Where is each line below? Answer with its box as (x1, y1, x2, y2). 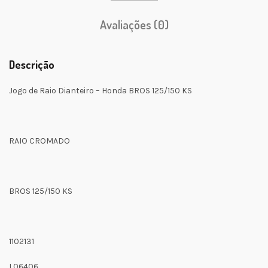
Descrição (9, 58, 54, 71)
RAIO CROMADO (9, 136, 72, 146)
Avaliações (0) (99, 17, 169, 32)
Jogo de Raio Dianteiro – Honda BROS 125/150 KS (9, 86, 192, 96)
